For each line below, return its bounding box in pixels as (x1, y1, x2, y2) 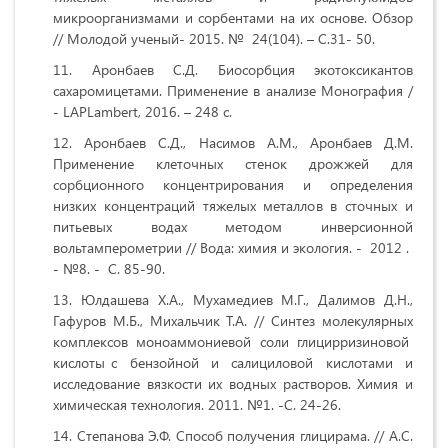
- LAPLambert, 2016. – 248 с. (53, 102, 232, 122)
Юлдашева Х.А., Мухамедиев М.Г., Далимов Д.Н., (80, 290, 414, 310)
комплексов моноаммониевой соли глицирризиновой (53, 332, 413, 352)
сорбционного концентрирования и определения (53, 175, 413, 195)
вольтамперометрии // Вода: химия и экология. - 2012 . (53, 238, 413, 258)
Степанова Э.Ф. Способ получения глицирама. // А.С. (76, 426, 414, 446)
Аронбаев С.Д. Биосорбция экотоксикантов (91, 60, 413, 80)
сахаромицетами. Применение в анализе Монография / (53, 81, 413, 101)
